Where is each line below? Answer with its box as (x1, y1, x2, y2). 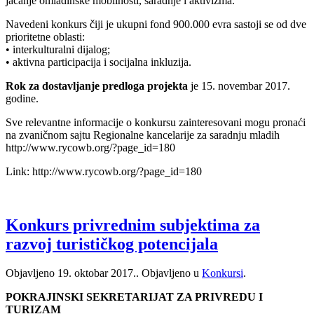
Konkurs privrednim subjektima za (6, 215, 260, 234)
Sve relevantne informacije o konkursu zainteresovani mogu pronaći (6, 116, 306, 128)
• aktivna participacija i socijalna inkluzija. (6, 55, 191, 68)
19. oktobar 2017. (57, 267, 136, 280)
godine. (6, 92, 39, 104)
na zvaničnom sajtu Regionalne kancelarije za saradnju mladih (6, 128, 280, 141)
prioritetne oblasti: (6, 30, 85, 43)
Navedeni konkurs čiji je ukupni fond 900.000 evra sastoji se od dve (6, 18, 306, 30)
